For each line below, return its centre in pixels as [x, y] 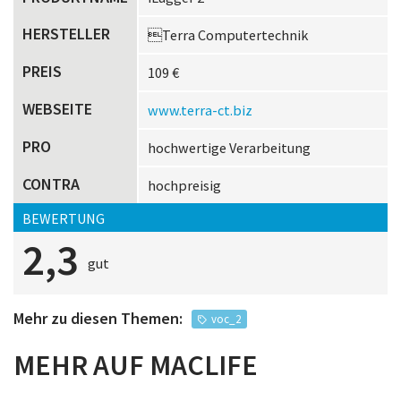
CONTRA [51, 183]
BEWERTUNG [64, 218]
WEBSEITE [57, 108]
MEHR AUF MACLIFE [136, 365]
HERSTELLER [66, 33]
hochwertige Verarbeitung [229, 147]
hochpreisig [184, 185]
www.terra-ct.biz [200, 110]
